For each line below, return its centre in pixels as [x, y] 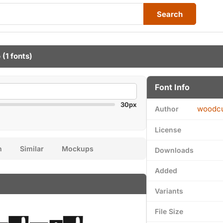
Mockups [78, 149]
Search [170, 14]
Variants [169, 191]
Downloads [174, 150]
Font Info [172, 87]
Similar [32, 149]
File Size [169, 211]
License [168, 130]
